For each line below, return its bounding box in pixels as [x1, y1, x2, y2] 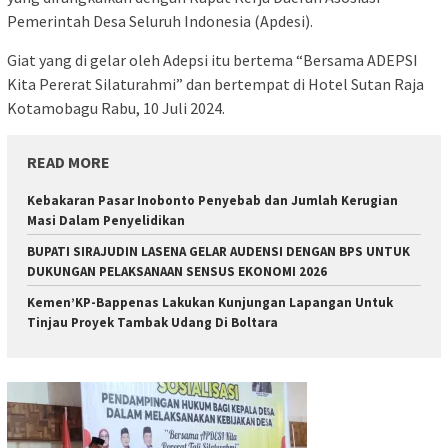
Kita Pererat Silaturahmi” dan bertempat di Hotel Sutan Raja [7, 74, 424, 95]
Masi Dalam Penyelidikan [27, 212, 185, 230]
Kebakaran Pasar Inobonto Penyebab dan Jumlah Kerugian [27, 192, 398, 210]
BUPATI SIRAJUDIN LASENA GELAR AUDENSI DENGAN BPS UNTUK [27, 243, 410, 261]
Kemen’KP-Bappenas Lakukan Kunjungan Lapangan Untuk [27, 294, 393, 312]
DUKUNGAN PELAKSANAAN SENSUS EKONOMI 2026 [27, 263, 327, 281]
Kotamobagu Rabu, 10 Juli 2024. [7, 98, 225, 119]
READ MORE [27, 152, 110, 173]
